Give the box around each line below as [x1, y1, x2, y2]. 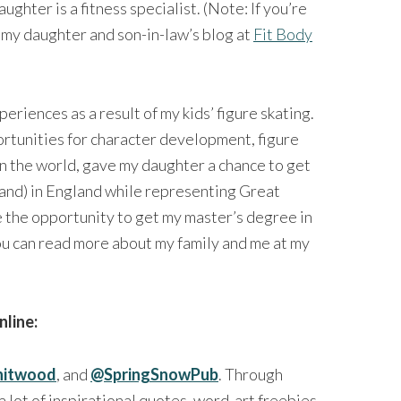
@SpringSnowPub [90, 363, 218, 384]
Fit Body [253, 23, 312, 44]
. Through [218, 363, 283, 384]
